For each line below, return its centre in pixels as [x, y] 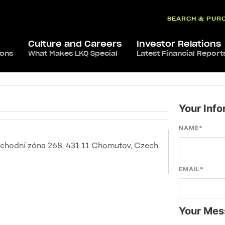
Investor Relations [179, 44]
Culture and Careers [75, 44]
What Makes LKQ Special [73, 53]
